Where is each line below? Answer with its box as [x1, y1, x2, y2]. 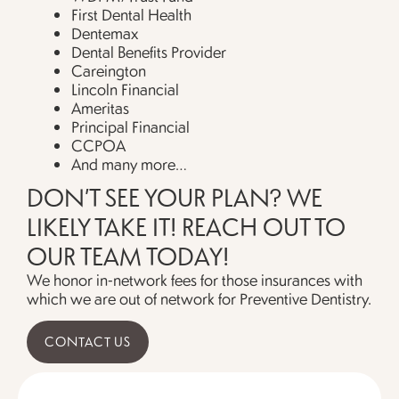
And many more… [71, 154, 187, 174]
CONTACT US [45, 333, 131, 351]
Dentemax [71, 23, 138, 43]
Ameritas [71, 98, 129, 118]
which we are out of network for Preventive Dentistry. [27, 289, 371, 308]
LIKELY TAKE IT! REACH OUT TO [27, 210, 346, 242]
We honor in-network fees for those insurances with [27, 270, 362, 289]
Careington [71, 61, 146, 80]
